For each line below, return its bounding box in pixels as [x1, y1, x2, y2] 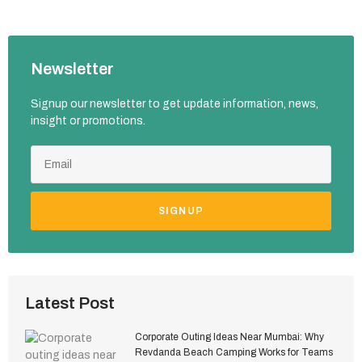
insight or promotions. [31, 114, 145, 127]
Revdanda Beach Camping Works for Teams [134, 346, 333, 358]
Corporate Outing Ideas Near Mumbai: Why [134, 330, 324, 343]
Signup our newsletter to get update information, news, [31, 97, 318, 110]
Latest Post [25, 293, 115, 312]
